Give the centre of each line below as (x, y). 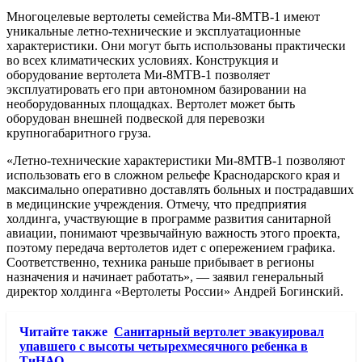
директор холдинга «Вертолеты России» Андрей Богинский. (175, 292)
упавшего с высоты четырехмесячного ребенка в (164, 347)
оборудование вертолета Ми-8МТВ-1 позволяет (138, 75)
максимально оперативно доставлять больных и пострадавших (180, 190)
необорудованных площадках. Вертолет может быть (151, 104)
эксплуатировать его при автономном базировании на (156, 90)
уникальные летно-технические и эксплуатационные (154, 32)
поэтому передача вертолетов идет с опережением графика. (171, 248)
